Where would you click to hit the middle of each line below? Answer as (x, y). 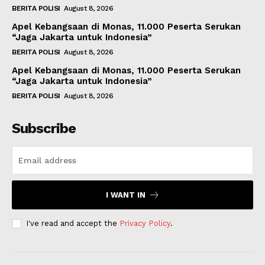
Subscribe (44, 129)
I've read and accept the (73, 224)
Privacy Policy (145, 224)
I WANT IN (125, 195)
